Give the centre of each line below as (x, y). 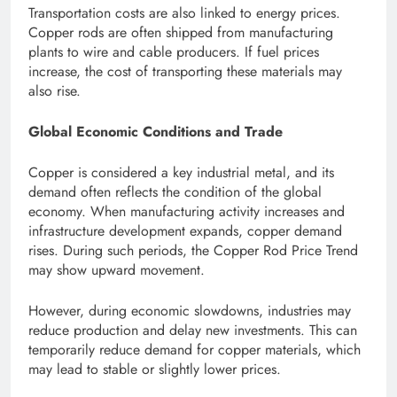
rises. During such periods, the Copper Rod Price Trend (193, 251)
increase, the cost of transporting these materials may (185, 72)
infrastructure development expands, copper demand (185, 231)
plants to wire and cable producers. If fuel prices (174, 52)
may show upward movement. (117, 270)
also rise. (54, 91)
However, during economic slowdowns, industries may (190, 311)
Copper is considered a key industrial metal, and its (181, 173)
